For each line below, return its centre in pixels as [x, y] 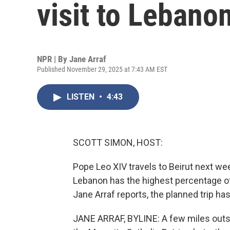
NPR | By [53, 59]
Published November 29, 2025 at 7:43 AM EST [102, 69]
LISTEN [82, 97]
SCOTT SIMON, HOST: [118, 142]
